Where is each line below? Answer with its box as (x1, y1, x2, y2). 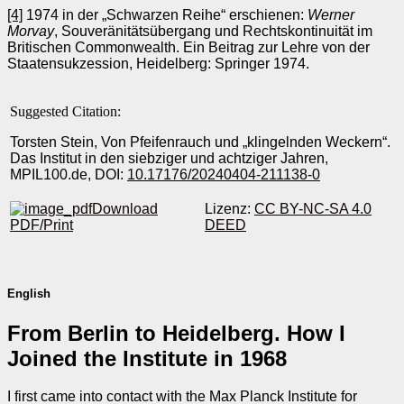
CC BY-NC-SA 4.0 (254, 201, 372, 217)
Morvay (7, 23, 54, 40)
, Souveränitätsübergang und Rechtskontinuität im (54, 23, 372, 40)
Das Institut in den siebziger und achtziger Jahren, (10, 151, 328, 167)
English (7, 287, 50, 301)
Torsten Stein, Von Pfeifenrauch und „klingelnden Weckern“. (10, 134, 390, 151)
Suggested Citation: (10, 104, 121, 120)
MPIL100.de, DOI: (10, 167, 127, 183)
